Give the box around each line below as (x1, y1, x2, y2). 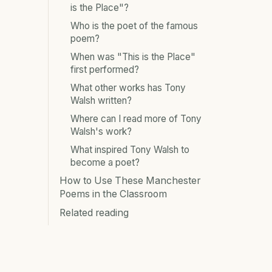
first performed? (70, 63, 139, 75)
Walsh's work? (70, 125, 132, 137)
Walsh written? (70, 94, 132, 106)
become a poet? (70, 156, 140, 168)
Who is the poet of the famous (70, 19, 198, 32)
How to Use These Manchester (59, 174, 200, 186)
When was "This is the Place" (70, 50, 195, 63)
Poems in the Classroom (59, 188, 167, 200)
